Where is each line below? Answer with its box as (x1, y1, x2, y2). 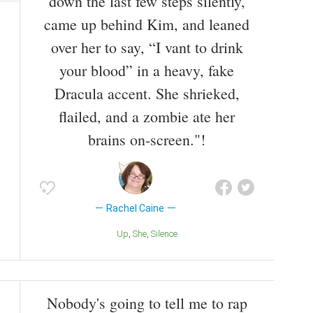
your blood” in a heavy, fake (59, 59, 234, 80)
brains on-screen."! (88, 129, 205, 150)
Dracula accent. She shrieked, (54, 82, 240, 103)
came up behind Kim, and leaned (44, 13, 249, 34)
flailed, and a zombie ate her (59, 105, 235, 126)
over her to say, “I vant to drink (50, 36, 243, 57)
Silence (155, 228, 177, 239)
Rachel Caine (106, 202, 165, 214)
